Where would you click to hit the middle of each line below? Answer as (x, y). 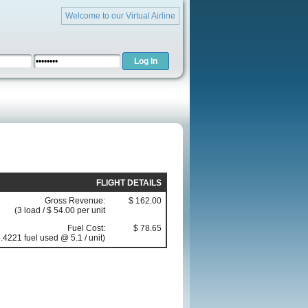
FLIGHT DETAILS (129, 183)
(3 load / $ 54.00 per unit (60, 211)
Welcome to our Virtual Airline (120, 16)
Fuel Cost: (86, 229)
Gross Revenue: (75, 201)
